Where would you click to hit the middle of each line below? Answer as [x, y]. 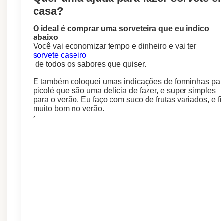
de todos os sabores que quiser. [90, 64]
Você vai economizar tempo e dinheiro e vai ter [116, 46]
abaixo [46, 37]
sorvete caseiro [60, 55]
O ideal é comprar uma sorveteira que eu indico [121, 29]
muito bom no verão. [69, 109]
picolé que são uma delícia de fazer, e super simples [124, 91]
